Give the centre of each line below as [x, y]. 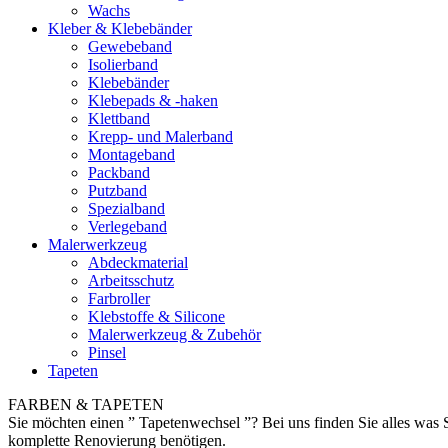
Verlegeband [127, 226]
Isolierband [123, 64]
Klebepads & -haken [153, 100]
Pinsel [107, 352]
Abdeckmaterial [138, 262]
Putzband [117, 190]
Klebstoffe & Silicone [156, 316]
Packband [119, 172]
